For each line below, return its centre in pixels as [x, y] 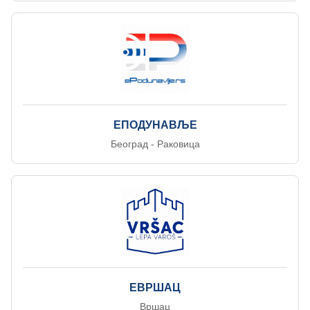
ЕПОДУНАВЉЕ [155, 125]
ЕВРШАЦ [155, 288]
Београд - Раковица [155, 144]
